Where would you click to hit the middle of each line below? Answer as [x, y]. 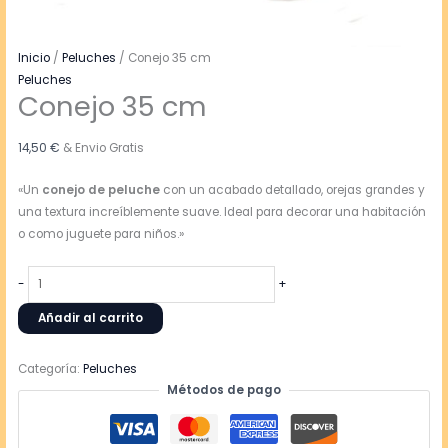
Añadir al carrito [91, 317]
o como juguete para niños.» [101, 234]
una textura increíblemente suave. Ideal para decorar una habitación [222, 212]
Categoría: [51, 368]
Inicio [34, 57]
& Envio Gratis [104, 147]
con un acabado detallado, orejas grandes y [293, 190]
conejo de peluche [101, 190]
